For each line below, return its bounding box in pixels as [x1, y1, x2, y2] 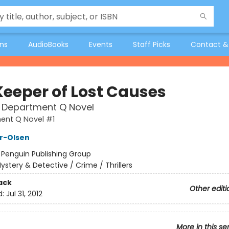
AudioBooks [28, 39, 68, 50]
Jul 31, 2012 [6, 189, 42, 199]
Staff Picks [133, 39, 170, 50]
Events [89, 39, 112, 50]
